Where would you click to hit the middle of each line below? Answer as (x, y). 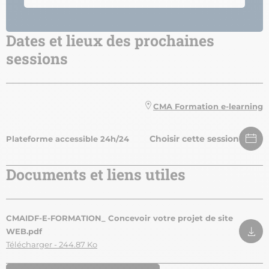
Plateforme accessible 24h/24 (68, 139)
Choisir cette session (194, 139)
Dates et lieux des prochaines (110, 41)
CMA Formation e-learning (208, 107)
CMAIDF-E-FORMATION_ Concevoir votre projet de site (119, 218)
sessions (37, 59)
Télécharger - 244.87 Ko (52, 245)
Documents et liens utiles (96, 175)
